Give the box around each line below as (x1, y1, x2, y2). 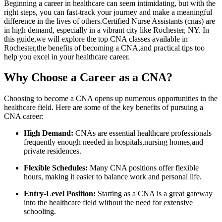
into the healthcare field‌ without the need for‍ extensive (24, 198, 193, 207)
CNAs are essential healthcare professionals (73, 129, 212, 138)
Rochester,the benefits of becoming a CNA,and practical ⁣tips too (4, 43, 205, 52)
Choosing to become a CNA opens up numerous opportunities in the (4, 94, 218, 103)
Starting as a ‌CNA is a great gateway (96, 189, 213, 198)
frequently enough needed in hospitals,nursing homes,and (24, 138, 203, 147)
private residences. (24, 147, 81, 156)
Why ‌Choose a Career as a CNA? (4, 71, 172, 84)
